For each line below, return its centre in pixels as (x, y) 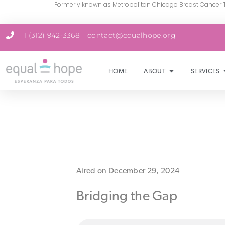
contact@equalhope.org (132, 35)
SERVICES (205, 71)
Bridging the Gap (127, 196)
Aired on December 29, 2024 (128, 170)
